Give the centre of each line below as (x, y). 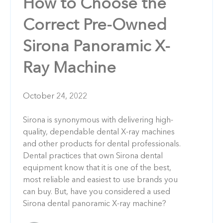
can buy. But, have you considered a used (97, 192)
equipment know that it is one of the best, (97, 168)
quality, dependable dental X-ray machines (99, 132)
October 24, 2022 (55, 96)
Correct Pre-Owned (95, 26)
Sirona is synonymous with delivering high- (98, 120)
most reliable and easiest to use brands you (100, 180)
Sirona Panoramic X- (97, 47)
